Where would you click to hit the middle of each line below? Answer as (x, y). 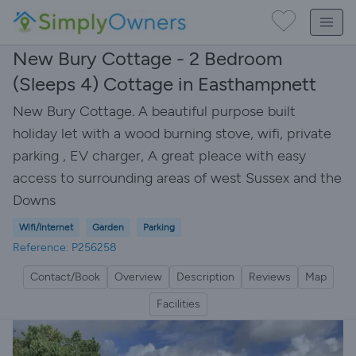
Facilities (178, 304)
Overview (138, 277)
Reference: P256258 (65, 248)
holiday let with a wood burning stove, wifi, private (172, 133)
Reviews (269, 277)
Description (205, 277)
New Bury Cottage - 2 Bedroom (147, 58)
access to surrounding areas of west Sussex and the (177, 178)
